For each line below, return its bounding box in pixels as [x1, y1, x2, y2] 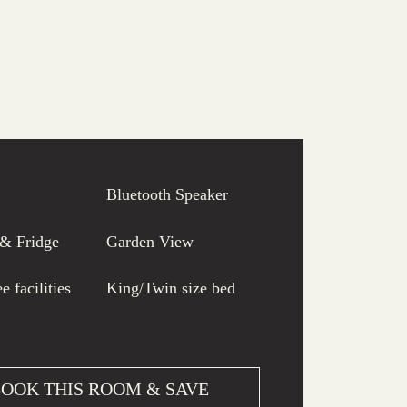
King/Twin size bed [105, 279, 235, 298]
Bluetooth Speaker [105, 185, 228, 204]
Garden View [105, 232, 194, 251]
